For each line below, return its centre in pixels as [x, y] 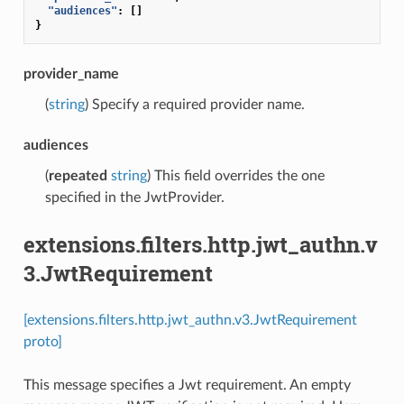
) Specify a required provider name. [194, 104]
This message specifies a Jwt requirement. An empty [187, 385]
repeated [78, 175]
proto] [42, 341]
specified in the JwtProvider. [134, 197]
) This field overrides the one [235, 175]
